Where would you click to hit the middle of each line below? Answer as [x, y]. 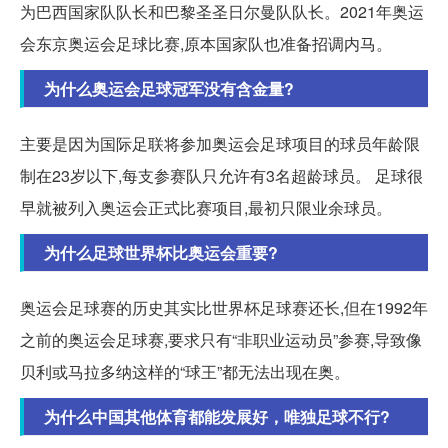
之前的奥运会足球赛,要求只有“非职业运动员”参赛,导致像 [221, 339]
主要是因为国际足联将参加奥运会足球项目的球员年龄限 [220, 143]
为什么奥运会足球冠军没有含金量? [169, 88]
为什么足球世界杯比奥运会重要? [161, 252]
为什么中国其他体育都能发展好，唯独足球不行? [217, 416]
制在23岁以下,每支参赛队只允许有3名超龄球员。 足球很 [221, 175]
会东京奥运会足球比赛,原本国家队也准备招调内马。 [206, 43]
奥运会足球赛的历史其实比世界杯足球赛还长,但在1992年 [224, 307]
